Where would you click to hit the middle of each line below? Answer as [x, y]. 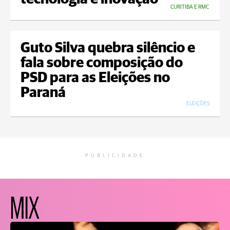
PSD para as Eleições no [95, 78]
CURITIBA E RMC [190, 7]
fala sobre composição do [102, 63]
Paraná [43, 93]
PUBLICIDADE [115, 156]
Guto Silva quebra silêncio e [108, 49]
